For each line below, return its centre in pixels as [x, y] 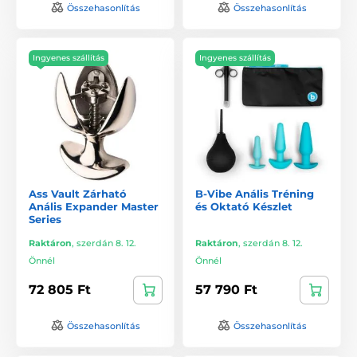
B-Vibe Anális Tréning [255, 193]
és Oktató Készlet [244, 206]
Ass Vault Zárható [78, 193]
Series [45, 219]
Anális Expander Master [94, 206]
